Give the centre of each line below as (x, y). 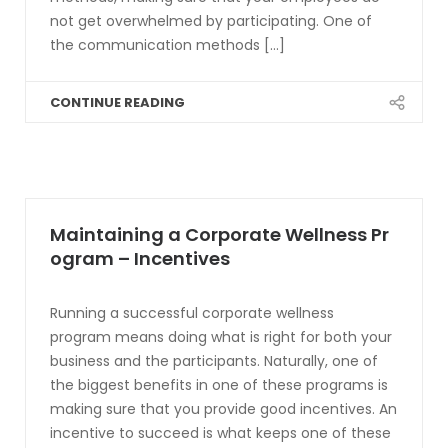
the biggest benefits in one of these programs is (219, 385)
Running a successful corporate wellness (192, 313)
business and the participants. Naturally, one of (214, 361)
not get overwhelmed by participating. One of (211, 21)
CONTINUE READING (117, 102)
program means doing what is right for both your (221, 337)
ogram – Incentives (140, 258)
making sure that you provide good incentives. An (223, 409)
